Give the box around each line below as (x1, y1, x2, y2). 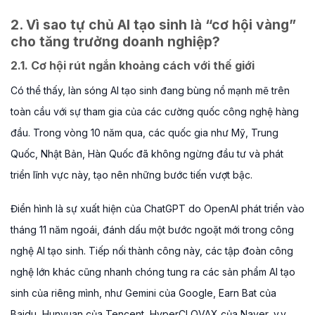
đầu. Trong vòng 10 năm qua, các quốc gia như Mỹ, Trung (11, 126, 278, 139)
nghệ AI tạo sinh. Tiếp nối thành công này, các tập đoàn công (11, 245, 293, 257)
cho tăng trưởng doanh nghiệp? (11, 33, 220, 51)
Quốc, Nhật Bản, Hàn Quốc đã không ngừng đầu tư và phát (11, 147, 283, 160)
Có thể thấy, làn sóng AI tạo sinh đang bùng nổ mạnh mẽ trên (11, 84, 290, 96)
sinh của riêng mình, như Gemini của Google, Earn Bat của (11, 287, 276, 300)
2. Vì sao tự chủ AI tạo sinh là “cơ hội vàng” (11, 16, 296, 34)
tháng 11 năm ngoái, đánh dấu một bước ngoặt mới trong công (11, 224, 294, 236)
